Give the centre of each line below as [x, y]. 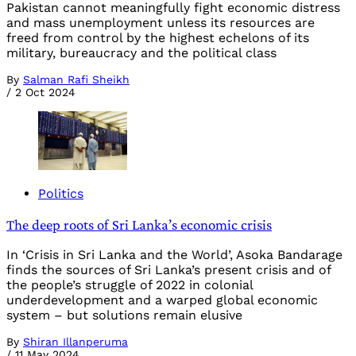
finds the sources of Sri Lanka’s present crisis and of [168, 270]
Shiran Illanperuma [75, 342]
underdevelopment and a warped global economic [162, 300]
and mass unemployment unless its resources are [161, 22]
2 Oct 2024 [45, 92]
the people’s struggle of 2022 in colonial [130, 285]
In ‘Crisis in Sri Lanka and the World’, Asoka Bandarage [174, 255]
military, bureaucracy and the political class [141, 52]
